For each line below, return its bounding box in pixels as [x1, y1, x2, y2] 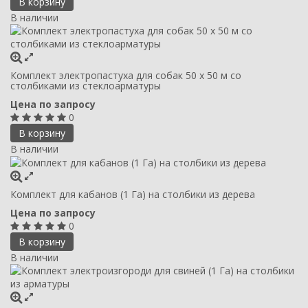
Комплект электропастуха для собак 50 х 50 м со [10, 68, 241, 82]
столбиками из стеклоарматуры [10, 78, 161, 92]
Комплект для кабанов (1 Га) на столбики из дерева [10, 188, 255, 201]
